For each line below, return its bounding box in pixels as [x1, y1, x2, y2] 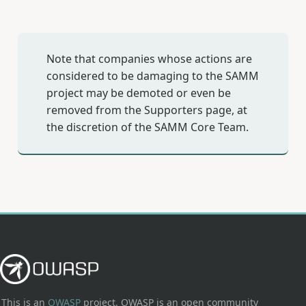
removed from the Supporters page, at [46, 102, 247, 118]
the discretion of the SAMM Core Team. [46, 120, 249, 135]
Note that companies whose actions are [46, 51, 252, 67]
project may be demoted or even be [46, 85, 231, 101]
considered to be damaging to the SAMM [46, 68, 259, 84]
